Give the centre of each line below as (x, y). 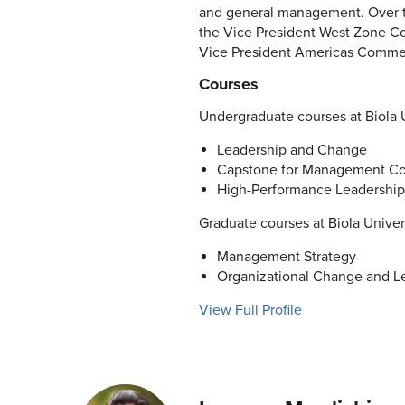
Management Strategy (286, 257)
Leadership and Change (292, 150)
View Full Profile (251, 310)
